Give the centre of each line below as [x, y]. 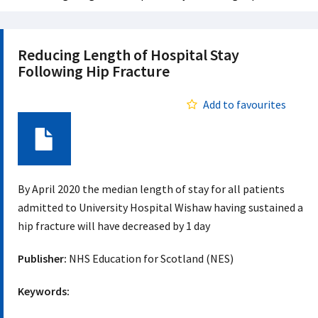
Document [44, 172]
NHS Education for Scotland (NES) [150, 258]
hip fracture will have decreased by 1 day [114, 226]
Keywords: [44, 291]
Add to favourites [245, 104]
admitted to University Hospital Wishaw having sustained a [160, 207]
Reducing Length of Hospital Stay [128, 55]
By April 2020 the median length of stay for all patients [151, 189]
